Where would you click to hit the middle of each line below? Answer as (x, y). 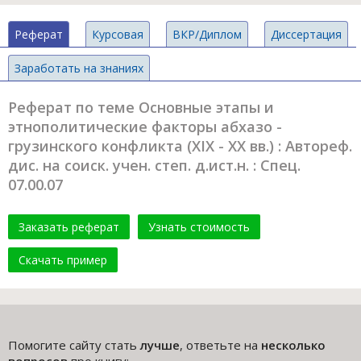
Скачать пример (63, 260)
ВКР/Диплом (207, 35)
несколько (293, 345)
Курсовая (118, 35)
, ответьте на (220, 345)
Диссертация (306, 35)
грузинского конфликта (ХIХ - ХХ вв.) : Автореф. (180, 146)
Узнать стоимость (199, 227)
